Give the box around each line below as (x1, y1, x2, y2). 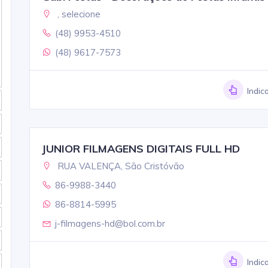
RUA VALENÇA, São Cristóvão (54, 160, 184, 172)
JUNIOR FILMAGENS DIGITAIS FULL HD (41, 141, 240, 156)
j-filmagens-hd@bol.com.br (54, 217, 165, 229)
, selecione (54, 8, 100, 20)
